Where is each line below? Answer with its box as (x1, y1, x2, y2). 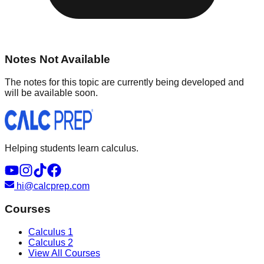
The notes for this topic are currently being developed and (5, 77, 244, 88)
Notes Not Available (5, 53, 110, 66)
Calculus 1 (28, 226, 73, 237)
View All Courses (28, 247, 100, 258)
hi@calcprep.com (14, 181, 90, 192)
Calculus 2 (28, 237, 73, 247)
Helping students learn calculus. (5, 143, 138, 154)
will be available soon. (5, 88, 98, 98)
